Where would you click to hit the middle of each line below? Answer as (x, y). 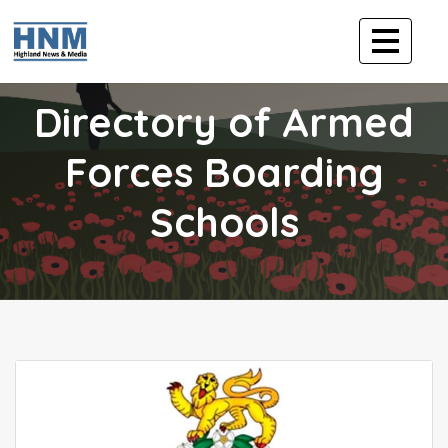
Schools (224, 222)
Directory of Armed (224, 122)
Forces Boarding (224, 172)
